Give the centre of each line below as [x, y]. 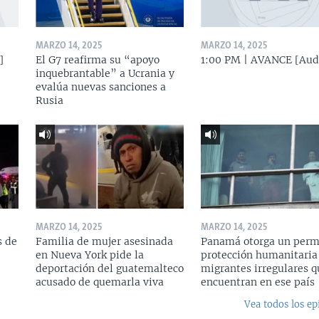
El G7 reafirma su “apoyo [97, 60]
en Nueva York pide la [89, 255]
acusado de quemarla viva [99, 282]
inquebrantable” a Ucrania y [105, 74]
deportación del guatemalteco [109, 268]
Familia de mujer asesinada [104, 241]
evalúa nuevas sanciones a [100, 87]
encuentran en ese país [257, 282]
